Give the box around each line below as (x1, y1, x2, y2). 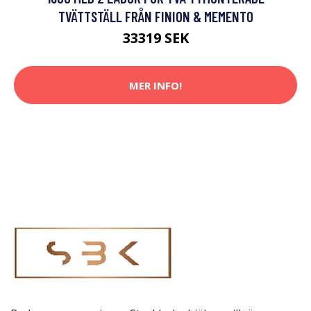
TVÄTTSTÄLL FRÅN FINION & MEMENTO (58, 8, 253, 26)
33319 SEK (122, 28, 189, 48)
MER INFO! (129, 78, 182, 92)
